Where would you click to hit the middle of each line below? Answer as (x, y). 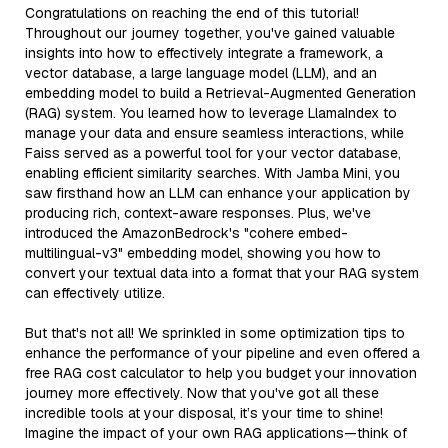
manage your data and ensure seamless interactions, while (214, 132)
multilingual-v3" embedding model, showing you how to (203, 252)
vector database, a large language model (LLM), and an (201, 72)
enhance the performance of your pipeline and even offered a (222, 352)
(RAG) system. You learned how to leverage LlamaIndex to (211, 112)
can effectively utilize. (95, 292)
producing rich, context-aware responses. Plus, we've (198, 212)
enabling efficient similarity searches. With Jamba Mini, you (212, 172)
